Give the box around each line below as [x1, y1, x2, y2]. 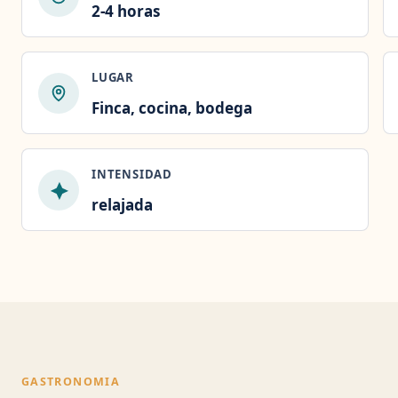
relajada [92, 195, 153, 215]
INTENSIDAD [92, 166, 172, 182]
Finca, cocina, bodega [92, 98, 252, 118]
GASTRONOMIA [21, 374, 121, 389]
